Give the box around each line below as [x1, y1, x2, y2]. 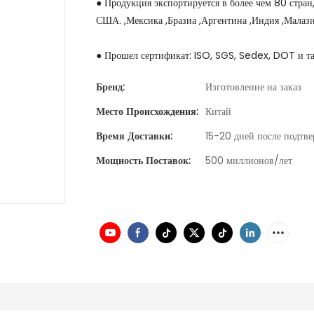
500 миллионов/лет [205, 153, 292, 168]
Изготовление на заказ [205, 80, 301, 95]
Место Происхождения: [96, 104, 198, 119]
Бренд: [96, 80, 125, 95]
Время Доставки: [96, 129, 172, 144]
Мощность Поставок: [96, 153, 191, 168]
